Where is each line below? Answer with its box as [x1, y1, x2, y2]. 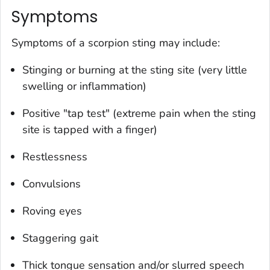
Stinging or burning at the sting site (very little [22, 63, 247, 78]
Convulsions [22, 177, 81, 192]
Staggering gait [22, 231, 98, 246]
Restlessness [22, 149, 87, 165]
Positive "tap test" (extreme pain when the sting [22, 106, 256, 121]
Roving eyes [22, 204, 82, 219]
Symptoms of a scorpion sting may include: [11, 36, 220, 51]
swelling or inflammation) [22, 79, 146, 94]
